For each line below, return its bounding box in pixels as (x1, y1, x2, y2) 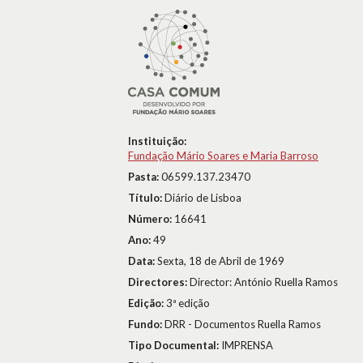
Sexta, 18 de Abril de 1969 (157, 254, 284, 267)
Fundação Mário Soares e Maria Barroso (128, 149, 318, 162)
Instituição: (128, 135, 186, 147)
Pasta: (128, 170, 161, 183)
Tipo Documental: (128, 339, 221, 352)
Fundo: (128, 318, 164, 331)
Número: (128, 212, 174, 225)
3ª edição (166, 297, 210, 310)
